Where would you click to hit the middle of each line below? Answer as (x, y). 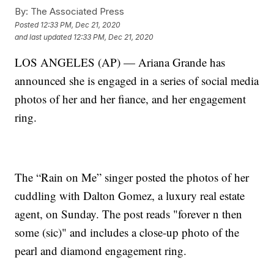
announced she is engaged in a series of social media (137, 81)
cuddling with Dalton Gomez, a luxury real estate (130, 196)
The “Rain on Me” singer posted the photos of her (132, 177)
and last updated (43, 37)
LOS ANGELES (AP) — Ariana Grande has (120, 62)
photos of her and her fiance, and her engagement (131, 99)
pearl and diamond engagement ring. (101, 251)
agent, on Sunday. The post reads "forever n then (129, 214)
